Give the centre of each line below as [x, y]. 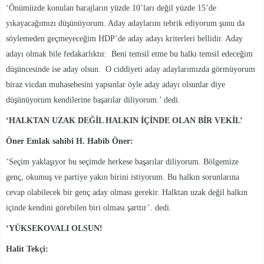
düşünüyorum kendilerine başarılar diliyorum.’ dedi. [93, 100]
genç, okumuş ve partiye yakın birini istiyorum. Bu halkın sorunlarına [123, 177]
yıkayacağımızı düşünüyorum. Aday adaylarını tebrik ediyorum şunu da [125, 23]
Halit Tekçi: [27, 249]
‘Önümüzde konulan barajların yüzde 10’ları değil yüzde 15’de [111, 8]
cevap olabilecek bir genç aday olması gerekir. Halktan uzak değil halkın [127, 192]
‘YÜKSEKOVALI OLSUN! [54, 228]
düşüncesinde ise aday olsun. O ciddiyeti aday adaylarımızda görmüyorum [131, 69]
